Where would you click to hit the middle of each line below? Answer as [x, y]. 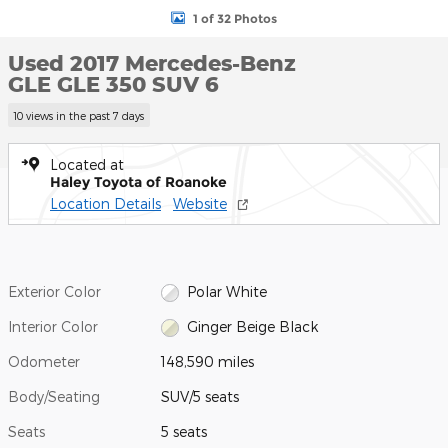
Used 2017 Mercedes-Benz [152, 63]
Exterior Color [54, 291]
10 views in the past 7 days [79, 115]
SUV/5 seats [200, 396]
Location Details [105, 203]
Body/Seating [54, 396]
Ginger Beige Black [252, 326]
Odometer [44, 361]
